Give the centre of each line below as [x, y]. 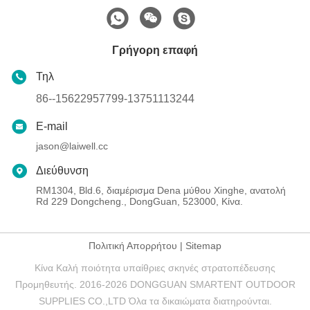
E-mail [52, 126]
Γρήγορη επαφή [155, 50]
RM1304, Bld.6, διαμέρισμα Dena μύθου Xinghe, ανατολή [161, 190]
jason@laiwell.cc [72, 146]
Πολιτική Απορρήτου [133, 245]
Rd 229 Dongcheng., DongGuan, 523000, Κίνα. [139, 201]
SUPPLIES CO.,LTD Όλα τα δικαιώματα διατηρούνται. [155, 301]
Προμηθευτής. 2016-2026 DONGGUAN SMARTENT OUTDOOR [155, 284]
